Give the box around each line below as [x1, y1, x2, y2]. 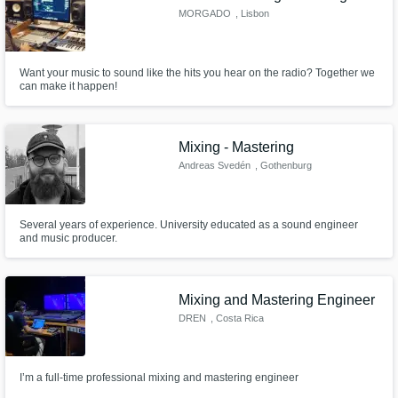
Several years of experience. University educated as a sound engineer [19, 219, 358, 232]
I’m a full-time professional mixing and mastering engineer [19, 370, 298, 384]
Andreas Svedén [179, 160, 251, 171]
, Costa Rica [210, 312, 264, 323]
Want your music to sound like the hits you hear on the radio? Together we [19, 66, 375, 79]
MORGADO [179, 7, 232, 19]
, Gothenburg [254, 160, 312, 171]
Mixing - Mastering [179, 139, 295, 155]
